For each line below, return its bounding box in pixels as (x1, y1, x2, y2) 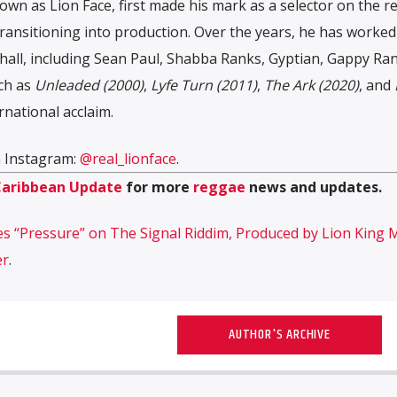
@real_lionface (79, 148, 176, 168)
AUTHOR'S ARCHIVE (229, 323, 331, 346)
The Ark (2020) (263, 75, 359, 96)
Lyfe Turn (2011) (150, 75, 257, 96)
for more (121, 176, 193, 197)
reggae (192, 176, 245, 197)
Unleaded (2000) (34, 75, 144, 96)
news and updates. (245, 176, 382, 197)
